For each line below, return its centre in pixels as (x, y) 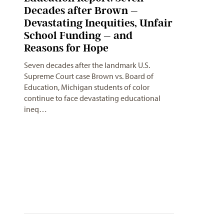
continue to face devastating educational (92, 98)
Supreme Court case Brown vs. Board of (89, 76)
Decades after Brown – (81, 10)
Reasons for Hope (66, 48)
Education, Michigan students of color (87, 87)
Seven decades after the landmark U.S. (87, 65)
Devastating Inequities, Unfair (98, 23)
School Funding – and (78, 35)
